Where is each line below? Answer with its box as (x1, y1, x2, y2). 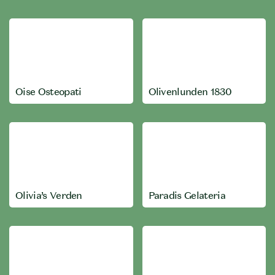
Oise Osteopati (15, 85, 82, 98)
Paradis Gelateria (148, 189, 225, 201)
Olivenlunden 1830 (148, 85, 231, 98)
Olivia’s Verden (15, 189, 82, 201)
